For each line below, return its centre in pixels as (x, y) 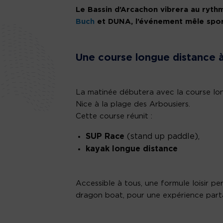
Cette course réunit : (114, 116)
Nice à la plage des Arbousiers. (133, 105)
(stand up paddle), (162, 137)
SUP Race (105, 137)
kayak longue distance (132, 149)
